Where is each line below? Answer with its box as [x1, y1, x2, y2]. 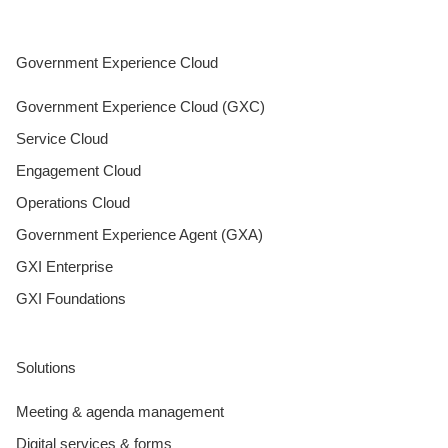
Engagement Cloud [16, 161, 141, 179]
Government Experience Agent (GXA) [16, 225, 263, 243]
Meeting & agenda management [16, 402, 224, 420]
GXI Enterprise [16, 257, 113, 275]
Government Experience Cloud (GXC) [16, 97, 265, 115]
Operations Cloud [16, 193, 130, 211]
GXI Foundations [16, 289, 126, 307]
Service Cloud [16, 129, 108, 147]
